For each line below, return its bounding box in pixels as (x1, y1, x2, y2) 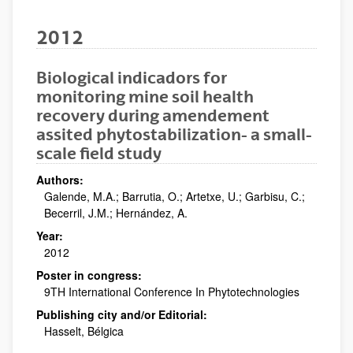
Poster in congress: (36, 266, 142, 283)
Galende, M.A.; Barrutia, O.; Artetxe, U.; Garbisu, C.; (44, 188, 305, 204)
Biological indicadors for (36, 67, 227, 87)
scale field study (36, 143, 162, 163)
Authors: (36, 171, 84, 188)
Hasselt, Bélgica (44, 322, 124, 339)
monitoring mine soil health (36, 86, 254, 106)
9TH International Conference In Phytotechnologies (44, 283, 299, 299)
